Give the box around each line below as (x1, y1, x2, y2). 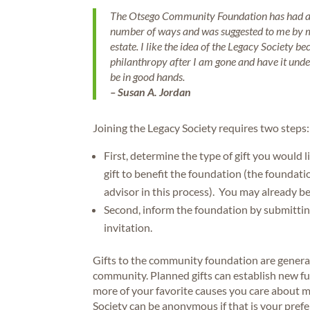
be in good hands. (110, 69, 185, 83)
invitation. (104, 220, 155, 234)
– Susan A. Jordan (110, 84, 192, 98)
